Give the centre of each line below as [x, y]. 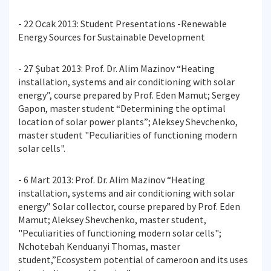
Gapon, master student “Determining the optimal [122, 108]
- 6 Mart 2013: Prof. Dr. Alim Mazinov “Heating [112, 180]
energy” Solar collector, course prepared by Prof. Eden [129, 206]
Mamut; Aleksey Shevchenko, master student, [112, 220]
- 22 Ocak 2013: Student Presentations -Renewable [122, 24]
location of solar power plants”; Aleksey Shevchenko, [128, 122]
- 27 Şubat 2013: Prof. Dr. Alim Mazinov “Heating [116, 68]
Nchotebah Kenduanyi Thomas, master [99, 246]
